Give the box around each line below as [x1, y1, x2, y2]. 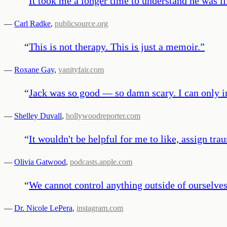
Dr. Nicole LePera [14, 203, 72, 212]
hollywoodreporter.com [66, 111, 140, 120]
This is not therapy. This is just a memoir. [29, 41, 200, 52]
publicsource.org [55, 19, 108, 28]
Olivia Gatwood [14, 157, 66, 166]
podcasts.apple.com [70, 157, 132, 166]
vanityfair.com [58, 65, 104, 74]
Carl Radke [14, 19, 51, 28]
